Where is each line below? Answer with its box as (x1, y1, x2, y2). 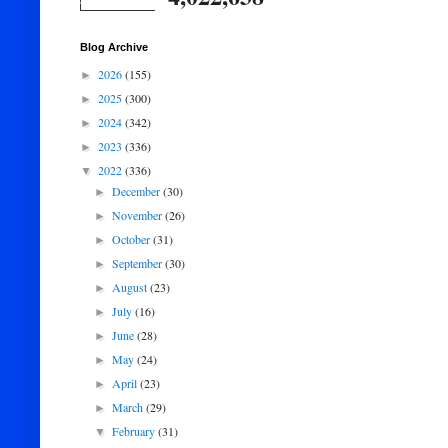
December (112, 183, 164, 199)
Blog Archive (80, 41, 148, 53)
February (112, 423, 159, 439)
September (112, 255, 166, 271)
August (112, 279, 151, 295)
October (112, 231, 154, 247)
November (112, 207, 166, 223)
